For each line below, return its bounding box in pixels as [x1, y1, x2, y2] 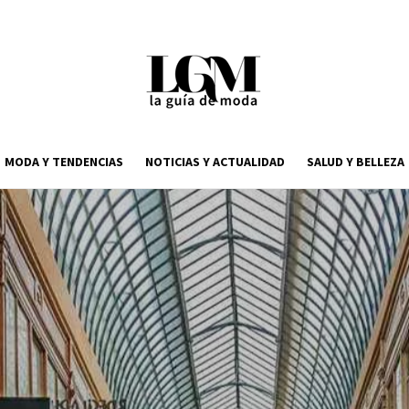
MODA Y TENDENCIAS [5, 153, 123, 170]
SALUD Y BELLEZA [307, 153, 404, 170]
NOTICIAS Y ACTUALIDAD [145, 153, 285, 170]
